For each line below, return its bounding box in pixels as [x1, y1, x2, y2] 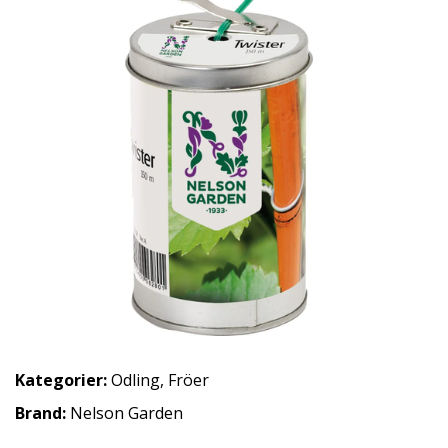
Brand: [15, 402, 70, 424]
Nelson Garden [70, 402, 183, 424]
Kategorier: [15, 369, 107, 391]
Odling [111, 369, 160, 391]
